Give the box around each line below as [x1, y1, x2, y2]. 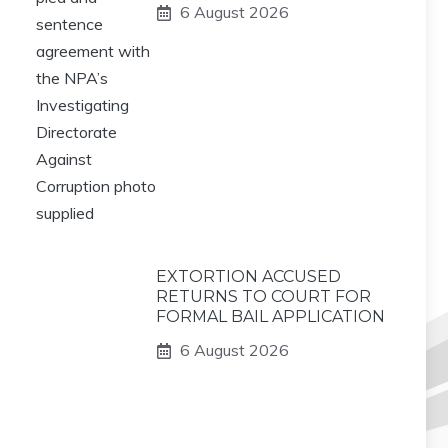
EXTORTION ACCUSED [156, 267, 341, 286]
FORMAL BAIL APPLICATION [156, 307, 385, 326]
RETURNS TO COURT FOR [156, 287, 371, 306]
